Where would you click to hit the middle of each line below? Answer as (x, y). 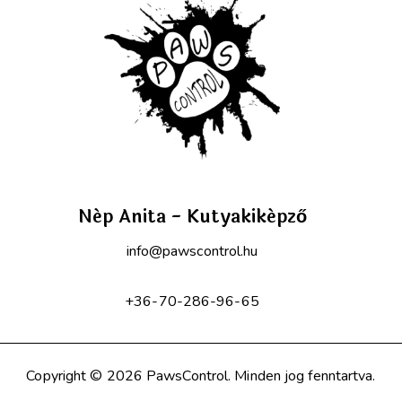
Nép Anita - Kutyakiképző (192, 216)
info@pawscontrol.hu (192, 251)
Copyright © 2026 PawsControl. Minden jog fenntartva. (201, 376)
